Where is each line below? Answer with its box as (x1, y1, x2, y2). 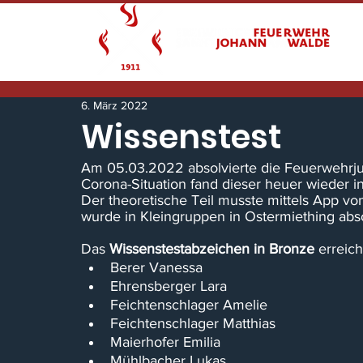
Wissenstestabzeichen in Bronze (109, 241, 318, 257)
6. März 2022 (81, 99, 147, 112)
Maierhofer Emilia (110, 334, 220, 350)
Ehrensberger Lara (110, 278, 227, 294)
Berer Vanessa (110, 259, 203, 275)
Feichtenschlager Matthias (110, 315, 275, 331)
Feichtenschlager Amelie (110, 297, 267, 313)
